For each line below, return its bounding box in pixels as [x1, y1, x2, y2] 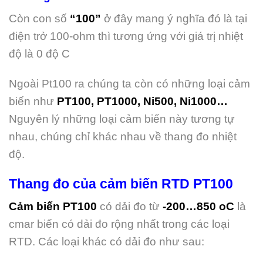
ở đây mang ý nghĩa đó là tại [101, 12, 247, 25]
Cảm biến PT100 [9, 200, 97, 213]
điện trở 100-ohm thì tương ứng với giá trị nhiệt [9, 29, 243, 42]
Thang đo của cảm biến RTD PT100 [9, 176, 233, 191]
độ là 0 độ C [9, 47, 70, 60]
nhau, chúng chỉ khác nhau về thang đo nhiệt [9, 130, 237, 143]
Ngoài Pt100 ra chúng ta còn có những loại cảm [9, 77, 250, 90]
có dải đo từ [97, 200, 163, 213]
